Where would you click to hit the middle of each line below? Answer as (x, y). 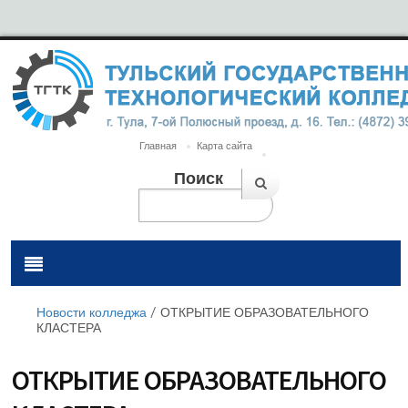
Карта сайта (224, 146)
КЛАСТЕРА (69, 327)
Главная (158, 146)
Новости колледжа (92, 312)
